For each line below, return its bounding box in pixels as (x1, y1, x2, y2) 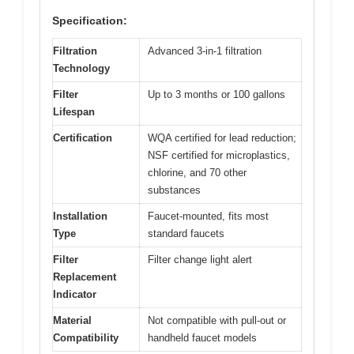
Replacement (53, 271, 116, 284)
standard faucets (148, 228, 224, 240)
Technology (53, 62, 110, 75)
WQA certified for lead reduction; (148, 132, 296, 145)
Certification (53, 132, 112, 145)
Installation (53, 210, 107, 223)
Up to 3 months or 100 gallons (148, 88, 285, 101)
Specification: (52, 14, 127, 28)
